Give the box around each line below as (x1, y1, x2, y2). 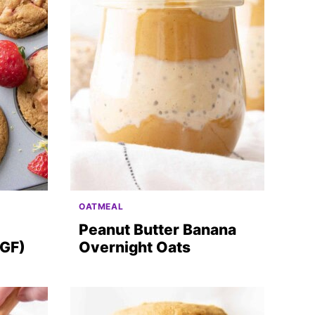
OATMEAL (79, 201, 124, 212)
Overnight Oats (79, 238, 191, 256)
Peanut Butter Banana (79, 221, 236, 238)
